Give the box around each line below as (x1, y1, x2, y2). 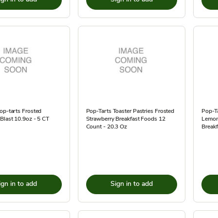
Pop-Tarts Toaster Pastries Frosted (86, 107, 175, 115)
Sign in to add (110, 179, 153, 188)
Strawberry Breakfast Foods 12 (86, 115, 165, 123)
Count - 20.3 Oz (86, 123, 127, 130)
